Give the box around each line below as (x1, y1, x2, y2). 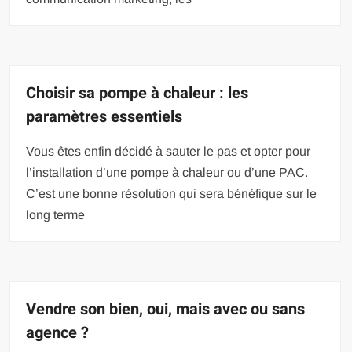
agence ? (26, 321, 90, 344)
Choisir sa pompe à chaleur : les (26, 81, 249, 104)
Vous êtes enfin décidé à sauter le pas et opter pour (26, 144, 311, 158)
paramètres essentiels (26, 104, 183, 128)
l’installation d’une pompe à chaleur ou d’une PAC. (26, 165, 309, 179)
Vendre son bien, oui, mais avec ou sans (26, 297, 306, 321)
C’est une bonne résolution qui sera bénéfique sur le (26, 186, 317, 200)
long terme (26, 207, 86, 222)
